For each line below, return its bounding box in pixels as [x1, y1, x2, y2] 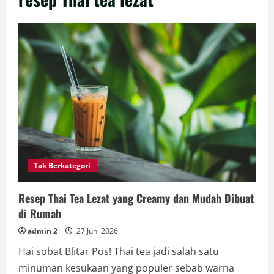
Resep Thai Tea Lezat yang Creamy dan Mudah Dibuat [18, 190, 254, 206]
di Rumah [18, 205, 61, 221]
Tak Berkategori [34, 160, 91, 171]
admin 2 [28, 225, 57, 236]
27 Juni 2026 [75, 225, 118, 236]
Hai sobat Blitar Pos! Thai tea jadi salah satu [18, 244, 219, 258]
